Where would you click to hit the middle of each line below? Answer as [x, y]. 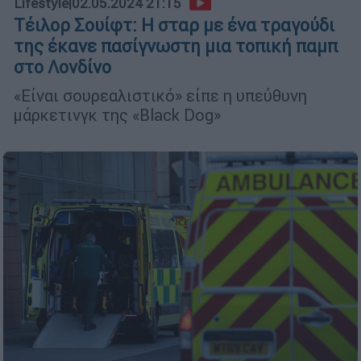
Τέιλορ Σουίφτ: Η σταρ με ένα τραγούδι [174, 25]
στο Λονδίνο [62, 67]
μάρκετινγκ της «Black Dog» [117, 114]
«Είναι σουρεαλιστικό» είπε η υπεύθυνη [160, 95]
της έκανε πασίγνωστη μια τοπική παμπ [176, 46]
